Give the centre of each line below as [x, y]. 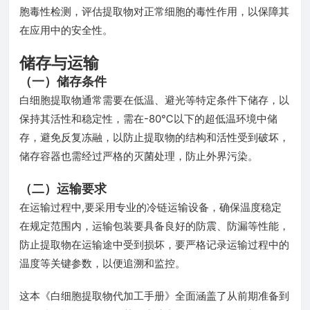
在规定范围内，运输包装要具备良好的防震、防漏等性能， [154, 226]
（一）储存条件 [63, 81]
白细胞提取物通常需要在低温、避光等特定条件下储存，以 [154, 100]
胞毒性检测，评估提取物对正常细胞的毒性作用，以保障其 [154, 11]
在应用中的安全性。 [66, 30]
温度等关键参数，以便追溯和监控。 [102, 263]
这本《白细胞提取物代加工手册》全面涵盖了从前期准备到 [154, 296]
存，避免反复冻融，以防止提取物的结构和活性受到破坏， [154, 137]
